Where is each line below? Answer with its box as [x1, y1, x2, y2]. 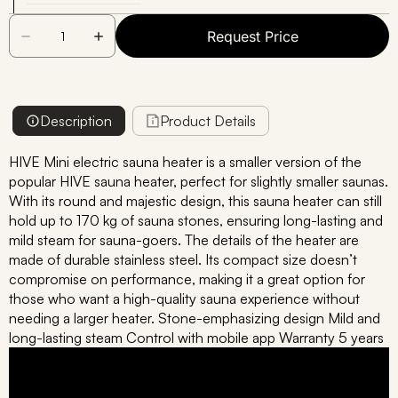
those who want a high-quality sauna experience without [9, 290, 360, 307]
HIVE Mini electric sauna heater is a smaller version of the [9, 153, 362, 171]
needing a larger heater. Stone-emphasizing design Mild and [9, 309, 380, 327]
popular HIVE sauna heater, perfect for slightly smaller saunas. [9, 172, 388, 190]
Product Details [160, 112, 256, 130]
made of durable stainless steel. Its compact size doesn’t [9, 251, 357, 268]
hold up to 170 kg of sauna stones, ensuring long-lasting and [9, 211, 383, 229]
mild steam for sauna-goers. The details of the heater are [9, 231, 359, 249]
